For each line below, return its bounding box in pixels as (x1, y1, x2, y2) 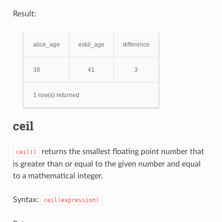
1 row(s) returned (33, 91, 79, 99)
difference (122, 41, 150, 48)
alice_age (33, 41, 60, 48)
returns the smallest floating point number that (39, 147, 204, 156)
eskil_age (78, 41, 105, 48)
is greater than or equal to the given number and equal (12, 160, 201, 168)
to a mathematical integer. (12, 171, 103, 180)
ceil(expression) (43, 196, 99, 204)
